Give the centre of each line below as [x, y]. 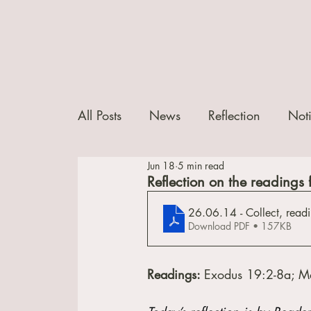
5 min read [201, 165]
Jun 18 [161, 165]
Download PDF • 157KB [240, 226]
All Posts [100, 116]
